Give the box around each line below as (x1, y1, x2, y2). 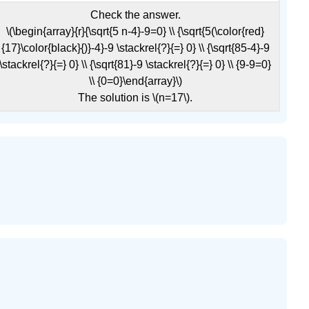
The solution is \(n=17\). (78, 92, 192, 104)
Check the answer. (90, 9, 181, 21)
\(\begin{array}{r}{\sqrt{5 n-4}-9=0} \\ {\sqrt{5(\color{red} (6, 26, 264, 38)
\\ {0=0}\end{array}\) (88, 75, 182, 88)
